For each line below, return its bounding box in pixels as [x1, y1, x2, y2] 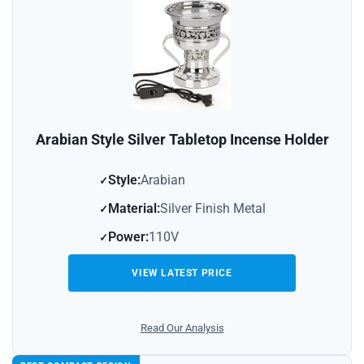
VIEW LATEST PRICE [132, 266, 232, 279]
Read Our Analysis [140, 321, 224, 334]
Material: [107, 200, 160, 216]
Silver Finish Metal [159, 200, 266, 216]
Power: [107, 228, 149, 245]
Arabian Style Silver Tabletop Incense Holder [35, 130, 329, 148]
